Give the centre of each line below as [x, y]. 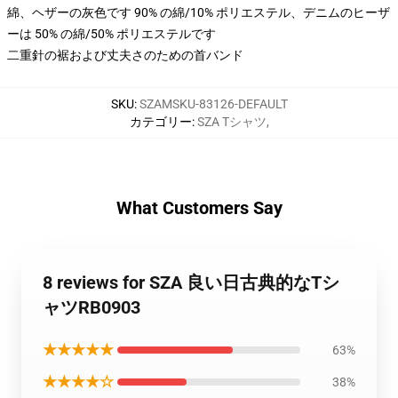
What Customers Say [199, 208]
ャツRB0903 [92, 307]
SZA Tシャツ [231, 122]
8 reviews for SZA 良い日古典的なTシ [191, 283]
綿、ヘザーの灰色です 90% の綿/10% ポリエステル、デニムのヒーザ [199, 12]
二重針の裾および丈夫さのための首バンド [125, 55]
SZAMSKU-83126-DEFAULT [213, 104]
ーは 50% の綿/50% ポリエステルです [111, 34]
